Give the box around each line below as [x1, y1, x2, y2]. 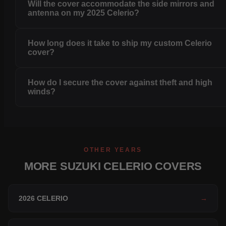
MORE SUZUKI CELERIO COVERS [24, 160, 202, 173]
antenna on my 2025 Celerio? [28, 9, 140, 18]
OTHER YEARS [83, 146, 143, 154]
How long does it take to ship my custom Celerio [28, 39, 212, 48]
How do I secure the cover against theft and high [28, 78, 213, 87]
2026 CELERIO [19, 194, 68, 203]
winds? [28, 87, 56, 96]
